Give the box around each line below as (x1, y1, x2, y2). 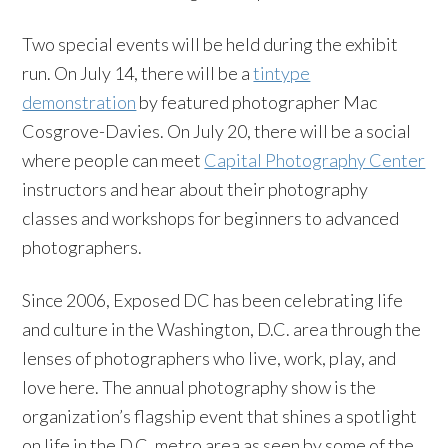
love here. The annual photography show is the (22, 376, 377, 398)
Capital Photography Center (204, 149, 426, 171)
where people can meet (22, 149, 205, 171)
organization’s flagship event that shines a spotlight (22, 405, 418, 427)
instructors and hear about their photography (22, 178, 369, 200)
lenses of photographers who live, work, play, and (22, 347, 397, 369)
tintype (253, 62, 311, 84)
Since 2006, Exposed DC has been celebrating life (22, 289, 404, 311)
